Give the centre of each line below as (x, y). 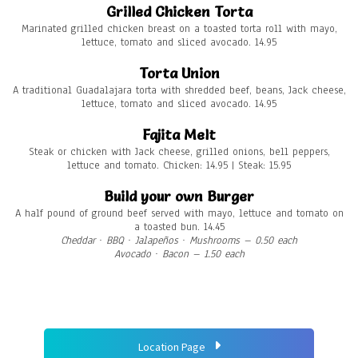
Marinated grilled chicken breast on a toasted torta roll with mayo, (179, 29)
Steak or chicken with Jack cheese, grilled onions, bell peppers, (179, 152)
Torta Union (179, 74)
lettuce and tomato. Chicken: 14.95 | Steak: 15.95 (179, 166)
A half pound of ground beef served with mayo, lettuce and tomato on (179, 214)
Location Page (173, 347)
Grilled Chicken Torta (179, 12)
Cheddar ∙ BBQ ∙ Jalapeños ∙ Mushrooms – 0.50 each (179, 241)
